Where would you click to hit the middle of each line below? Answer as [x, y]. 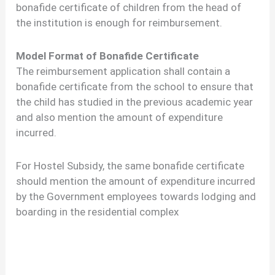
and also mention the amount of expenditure [120, 117]
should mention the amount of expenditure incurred [136, 181]
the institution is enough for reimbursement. [119, 22]
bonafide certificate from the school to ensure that [135, 86]
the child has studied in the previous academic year [135, 102]
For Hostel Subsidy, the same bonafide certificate [130, 165]
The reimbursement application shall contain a [123, 71]
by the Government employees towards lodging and [136, 196]
